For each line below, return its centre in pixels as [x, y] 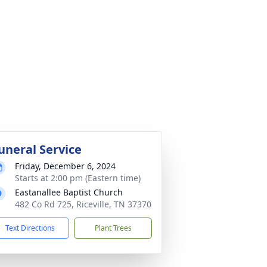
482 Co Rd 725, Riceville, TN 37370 [83, 204]
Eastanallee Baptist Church [69, 192]
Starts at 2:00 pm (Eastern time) [78, 178]
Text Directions [30, 228]
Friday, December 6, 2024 [65, 166]
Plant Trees [113, 228]
